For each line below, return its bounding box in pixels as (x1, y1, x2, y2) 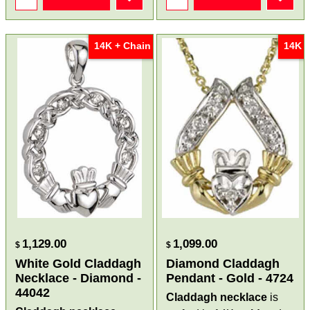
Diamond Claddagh (166, 257, 280, 271)
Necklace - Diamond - (15, 271, 142, 286)
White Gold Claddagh (15, 257, 142, 271)
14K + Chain (94, 40, 151, 52)
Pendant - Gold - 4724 (166, 271, 293, 286)
